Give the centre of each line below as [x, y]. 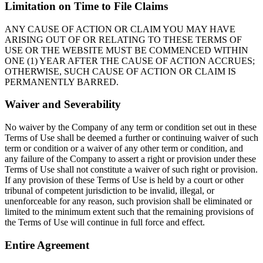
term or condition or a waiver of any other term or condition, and [124, 149]
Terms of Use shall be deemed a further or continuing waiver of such [131, 138]
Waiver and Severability [63, 104]
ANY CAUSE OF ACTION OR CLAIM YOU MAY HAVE [120, 29]
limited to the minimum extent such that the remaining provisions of [129, 212]
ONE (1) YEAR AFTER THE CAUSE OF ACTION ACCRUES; [130, 60]
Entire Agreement [47, 245]
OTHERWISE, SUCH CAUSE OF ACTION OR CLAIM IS [120, 71]
